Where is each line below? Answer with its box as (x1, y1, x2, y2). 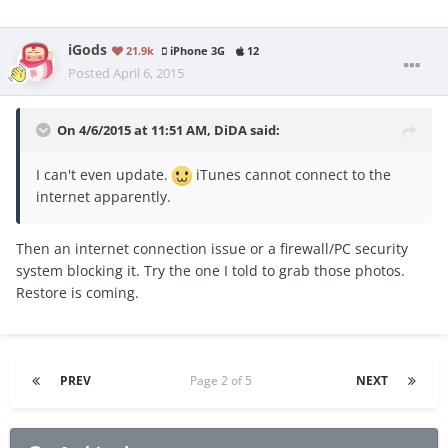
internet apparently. (36, 187, 175, 207)
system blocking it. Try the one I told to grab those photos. (16, 261, 405, 281)
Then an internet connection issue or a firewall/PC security (16, 239, 408, 259)
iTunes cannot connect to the (192, 165, 391, 185)
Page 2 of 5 (189, 372, 258, 390)
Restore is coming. (16, 283, 139, 303)
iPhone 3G (167, 44, 225, 59)
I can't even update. (36, 165, 172, 185)
